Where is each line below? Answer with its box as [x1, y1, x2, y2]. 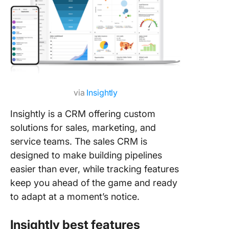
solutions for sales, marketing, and [10, 122, 156, 133]
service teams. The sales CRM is [10, 135, 147, 147]
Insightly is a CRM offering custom [10, 108, 155, 119]
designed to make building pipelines [10, 149, 162, 161]
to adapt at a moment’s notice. [10, 191, 140, 202]
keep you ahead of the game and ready [10, 177, 177, 188]
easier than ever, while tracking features [10, 163, 179, 174]
